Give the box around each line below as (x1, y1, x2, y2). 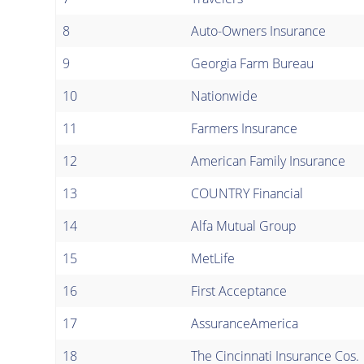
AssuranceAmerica (191, 314, 298, 332)
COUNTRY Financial (191, 184, 303, 202)
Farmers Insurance (191, 119, 297, 137)
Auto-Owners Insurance (191, 21, 326, 40)
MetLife (191, 249, 235, 267)
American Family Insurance (191, 151, 345, 170)
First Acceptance (191, 281, 287, 300)
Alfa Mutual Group (191, 216, 297, 235)
